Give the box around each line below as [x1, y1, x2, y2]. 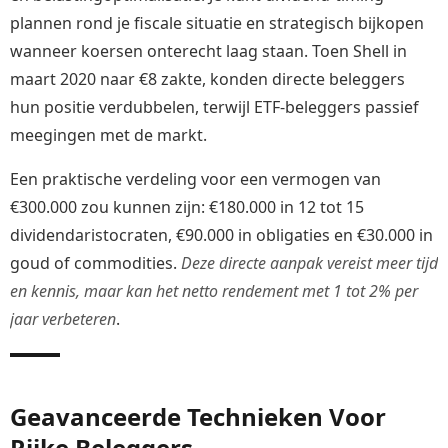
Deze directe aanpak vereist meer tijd [181, 251, 438, 274]
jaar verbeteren [10, 307, 116, 330]
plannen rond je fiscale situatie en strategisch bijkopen [10, 11, 424, 34]
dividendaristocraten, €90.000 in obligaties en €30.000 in [10, 223, 433, 246]
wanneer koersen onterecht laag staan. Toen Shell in [10, 39, 407, 62]
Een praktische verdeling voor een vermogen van [10, 167, 381, 190]
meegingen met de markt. [10, 123, 207, 146]
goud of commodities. [10, 251, 181, 274]
